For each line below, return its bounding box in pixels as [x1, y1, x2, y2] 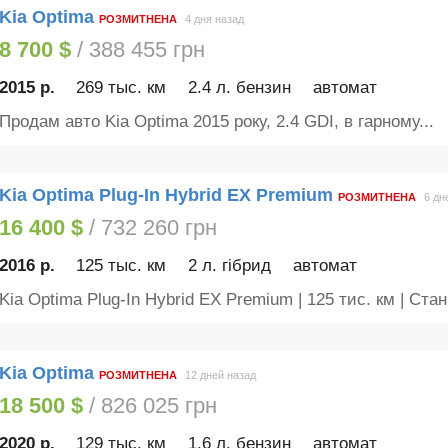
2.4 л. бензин [188, 78, 292, 98]
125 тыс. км [76, 256, 167, 276]
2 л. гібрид [188, 256, 272, 276]
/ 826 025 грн [82, 392, 217, 418]
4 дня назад [184, 13, 244, 26]
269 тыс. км [76, 78, 167, 98]
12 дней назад [184, 369, 256, 382]
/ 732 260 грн [82, 214, 217, 240]
